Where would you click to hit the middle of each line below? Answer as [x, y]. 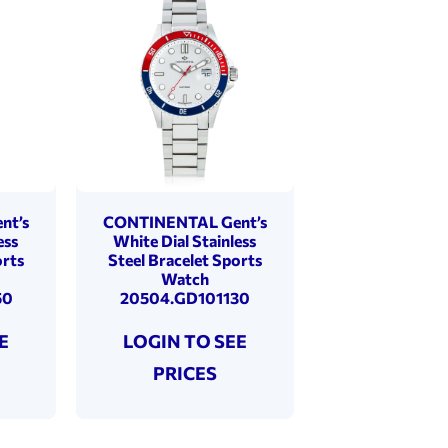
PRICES [184, 372]
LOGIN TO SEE [184, 340]
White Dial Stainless [185, 240]
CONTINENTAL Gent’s [184, 221]
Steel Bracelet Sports [184, 259]
